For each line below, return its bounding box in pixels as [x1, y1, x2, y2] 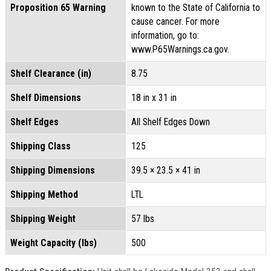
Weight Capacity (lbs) [10, 237, 97, 249]
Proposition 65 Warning [10, 2, 106, 14]
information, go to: [131, 30, 199, 42]
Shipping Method [10, 189, 78, 201]
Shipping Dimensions [10, 165, 95, 177]
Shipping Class [10, 140, 71, 152]
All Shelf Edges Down [131, 116, 210, 128]
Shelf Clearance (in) [10, 68, 91, 80]
